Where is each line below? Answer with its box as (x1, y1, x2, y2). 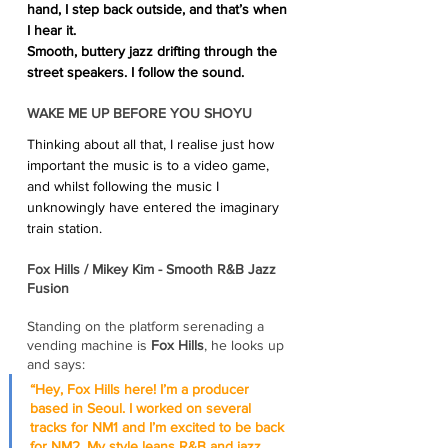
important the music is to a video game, (27, 156, 273, 173)
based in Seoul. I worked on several (30, 399, 255, 416)
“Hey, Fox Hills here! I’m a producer (30, 380, 253, 397)
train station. (27, 219, 102, 236)
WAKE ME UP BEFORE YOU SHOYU (27, 104, 256, 121)
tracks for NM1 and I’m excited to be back (30, 418, 288, 435)
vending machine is (27, 336, 151, 353)
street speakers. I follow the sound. (27, 63, 248, 80)
